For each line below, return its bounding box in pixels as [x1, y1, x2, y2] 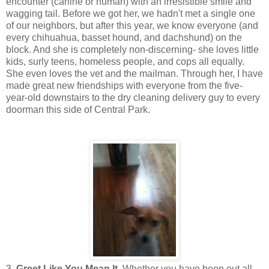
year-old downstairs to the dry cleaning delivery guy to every [6, 92, 260, 103]
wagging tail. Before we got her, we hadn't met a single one [6, 8, 255, 19]
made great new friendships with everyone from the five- [6, 80, 243, 91]
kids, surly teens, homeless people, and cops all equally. [6, 56, 244, 67]
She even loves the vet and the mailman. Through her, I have [6, 68, 263, 79]
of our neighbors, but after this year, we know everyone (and [6, 20, 258, 31]
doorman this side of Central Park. [6, 104, 150, 115]
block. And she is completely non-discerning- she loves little [6, 44, 259, 55]
